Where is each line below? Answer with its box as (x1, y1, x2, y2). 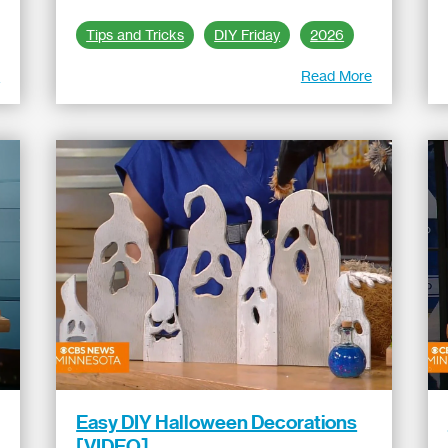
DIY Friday (214, 26, 281, 44)
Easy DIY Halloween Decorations (76, 410, 358, 434)
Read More (300, 67, 372, 84)
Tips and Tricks (86, 26, 185, 44)
